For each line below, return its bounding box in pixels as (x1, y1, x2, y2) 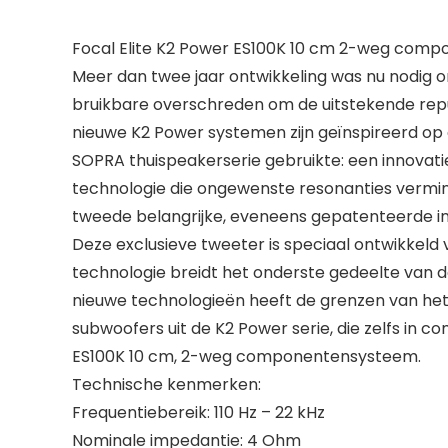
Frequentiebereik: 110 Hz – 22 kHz (72, 401, 325, 424)
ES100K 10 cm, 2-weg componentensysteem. (72, 345, 421, 368)
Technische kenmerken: (72, 373, 261, 396)
